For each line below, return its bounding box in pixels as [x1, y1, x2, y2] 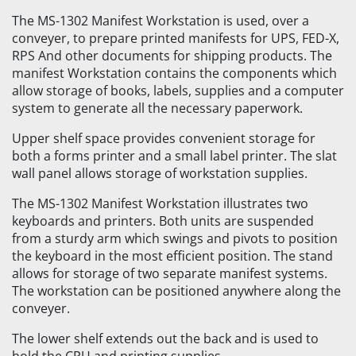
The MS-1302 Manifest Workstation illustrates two [12, 195, 308, 213]
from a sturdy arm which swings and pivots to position [12, 230, 338, 248]
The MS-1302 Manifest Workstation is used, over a [12, 12, 309, 30]
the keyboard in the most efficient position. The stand [12, 247, 333, 265]
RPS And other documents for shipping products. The [12, 47, 332, 65]
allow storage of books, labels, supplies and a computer [12, 82, 344, 100]
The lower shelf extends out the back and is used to [12, 330, 319, 348]
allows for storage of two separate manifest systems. [12, 265, 327, 283]
